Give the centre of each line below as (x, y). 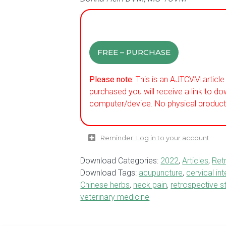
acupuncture (161, 173)
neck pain (150, 185)
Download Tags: (110, 173)
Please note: (112, 79)
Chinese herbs (105, 185)
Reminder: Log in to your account (155, 138)
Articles (195, 161)
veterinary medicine (115, 197)
